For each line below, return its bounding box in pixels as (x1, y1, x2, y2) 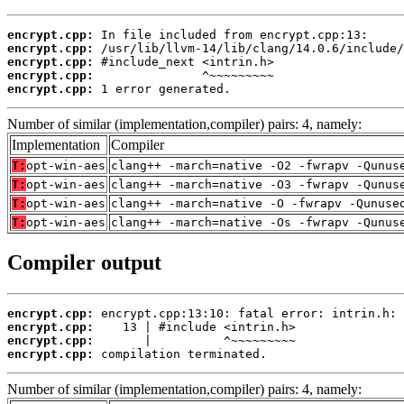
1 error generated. (94, 81, 231, 96)
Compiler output (7, 251, 161, 275)
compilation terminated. (94, 347, 267, 362)
